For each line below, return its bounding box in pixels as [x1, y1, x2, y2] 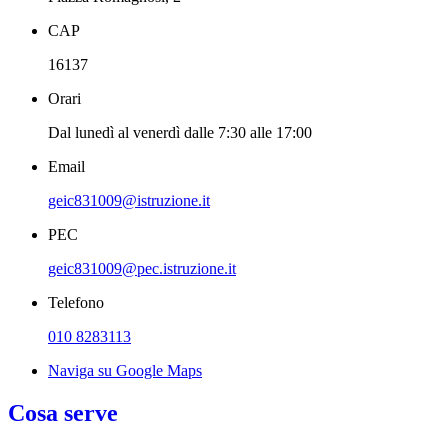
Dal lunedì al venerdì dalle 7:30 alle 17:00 [48, 124, 312, 142]
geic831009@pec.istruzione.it [48, 260, 236, 278]
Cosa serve [8, 400, 118, 427]
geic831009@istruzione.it [48, 192, 210, 210]
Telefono [48, 294, 104, 312]
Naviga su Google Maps [48, 362, 202, 380]
